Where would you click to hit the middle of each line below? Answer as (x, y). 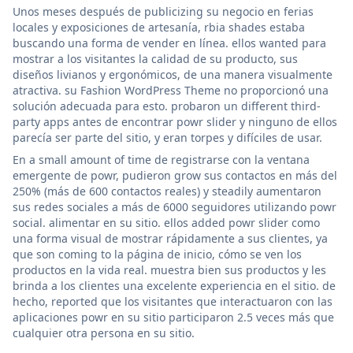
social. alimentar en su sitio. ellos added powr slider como (166, 222)
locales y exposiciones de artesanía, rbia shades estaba (159, 27)
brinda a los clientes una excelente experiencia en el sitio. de (174, 285)
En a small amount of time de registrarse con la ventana (161, 159)
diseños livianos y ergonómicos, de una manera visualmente (173, 74)
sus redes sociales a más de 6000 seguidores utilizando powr (175, 206)
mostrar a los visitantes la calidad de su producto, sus (155, 58)
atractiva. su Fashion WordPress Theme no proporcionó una (171, 90)
